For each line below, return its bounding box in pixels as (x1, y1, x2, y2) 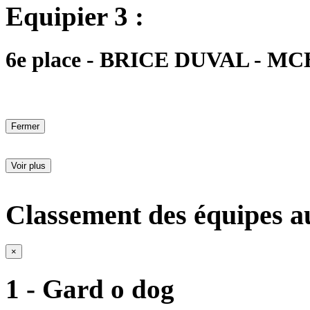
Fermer (11, 121, 39, 132)
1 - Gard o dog (6, 273, 174, 304)
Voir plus (11, 161, 46, 172)
